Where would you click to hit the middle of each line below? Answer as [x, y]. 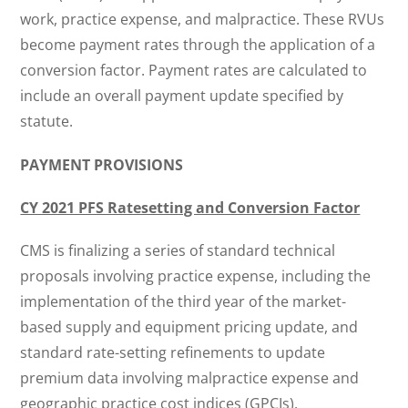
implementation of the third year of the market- [184, 301]
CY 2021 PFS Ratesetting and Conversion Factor [190, 207]
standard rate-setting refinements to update [173, 352]
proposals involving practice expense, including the [196, 276]
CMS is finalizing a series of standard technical [178, 250]
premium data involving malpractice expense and [190, 378]
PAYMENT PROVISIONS [102, 164]
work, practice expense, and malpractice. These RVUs [203, 20]
